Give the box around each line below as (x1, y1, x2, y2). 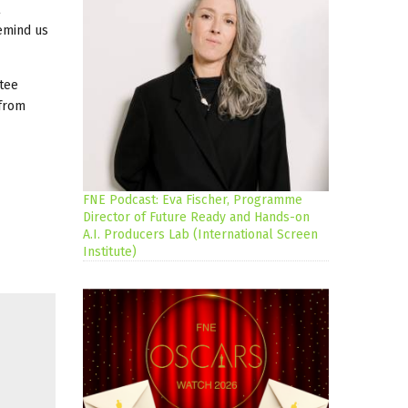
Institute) (83, 244, 137, 260)
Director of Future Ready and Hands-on (83, 209, 310, 226)
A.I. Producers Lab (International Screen (83, 227, 318, 243)
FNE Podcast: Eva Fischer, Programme (83, 192, 302, 209)
